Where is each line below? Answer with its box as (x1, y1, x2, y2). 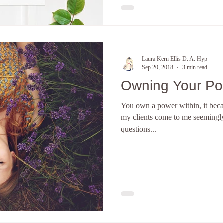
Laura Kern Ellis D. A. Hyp (142, 55, 207, 62)
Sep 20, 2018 (142, 63, 173, 71)
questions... (121, 124, 156, 133)
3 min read (182, 63, 207, 71)
